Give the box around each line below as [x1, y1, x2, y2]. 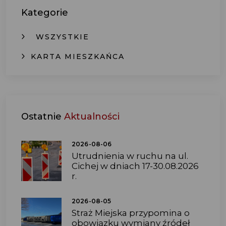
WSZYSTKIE [36, 32, 89, 41]
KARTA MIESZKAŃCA [31, 52, 125, 61]
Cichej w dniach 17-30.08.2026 [72, 161, 199, 171]
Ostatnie [21, 111, 64, 122]
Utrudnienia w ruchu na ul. [72, 151, 188, 161]
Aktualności [64, 111, 120, 122]
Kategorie [21, 7, 68, 18]
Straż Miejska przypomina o [72, 208, 190, 218]
